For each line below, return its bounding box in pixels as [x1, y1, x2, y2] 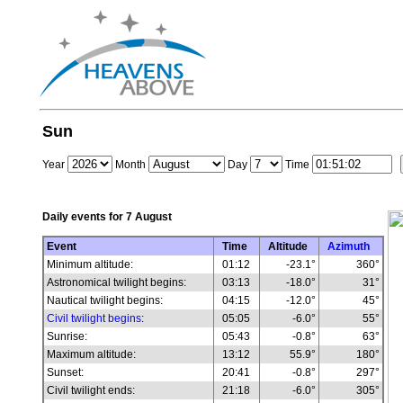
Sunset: [46, 366, 84, 379]
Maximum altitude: [46, 348, 136, 361]
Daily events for [41, 210, 126, 223]
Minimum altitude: [46, 258, 133, 271]
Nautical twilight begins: [46, 294, 163, 307]
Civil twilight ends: [46, 384, 135, 397]
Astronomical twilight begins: [46, 276, 186, 289]
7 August [125, 210, 172, 223]
